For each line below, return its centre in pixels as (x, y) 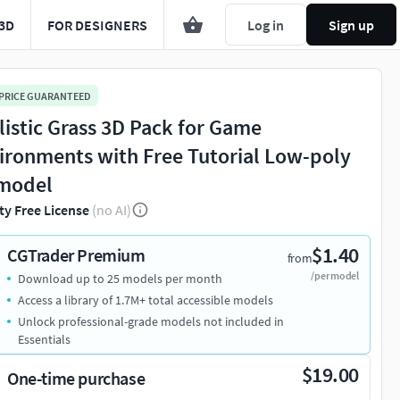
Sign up (351, 25)
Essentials (44, 340)
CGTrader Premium (76, 255)
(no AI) (112, 210)
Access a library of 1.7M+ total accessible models (146, 300)
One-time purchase (76, 379)
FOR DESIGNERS (97, 25)
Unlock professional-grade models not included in (151, 322)
